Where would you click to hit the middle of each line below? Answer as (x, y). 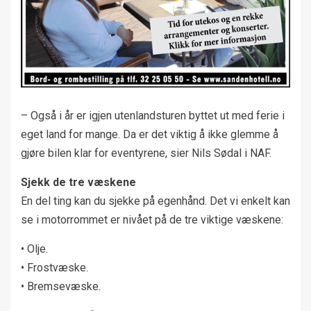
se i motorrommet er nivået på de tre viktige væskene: (152, 219)
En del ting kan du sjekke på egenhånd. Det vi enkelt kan (155, 201)
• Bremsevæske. (61, 286)
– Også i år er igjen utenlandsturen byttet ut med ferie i (153, 115)
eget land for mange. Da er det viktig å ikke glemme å (150, 134)
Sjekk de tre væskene (78, 182)
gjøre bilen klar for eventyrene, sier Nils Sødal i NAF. (146, 153)
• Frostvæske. (54, 267)
